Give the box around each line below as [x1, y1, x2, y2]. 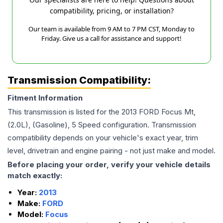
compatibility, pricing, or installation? [49, 6, 174, 16]
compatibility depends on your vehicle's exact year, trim [7, 133, 198, 143]
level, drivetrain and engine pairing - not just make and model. [7, 146, 216, 156]
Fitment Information [7, 93, 83, 103]
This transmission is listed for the [7, 107, 121, 117]
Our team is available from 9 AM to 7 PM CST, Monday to [28, 24, 195, 34]
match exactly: [7, 171, 62, 181]
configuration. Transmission [101, 120, 196, 130]
